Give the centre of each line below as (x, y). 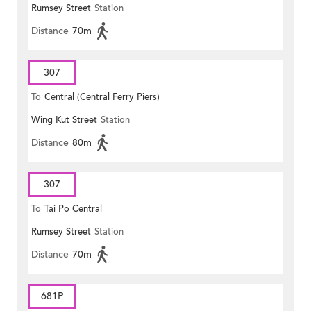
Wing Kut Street (64, 120)
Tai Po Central (73, 209)
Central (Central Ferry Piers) (102, 98)
